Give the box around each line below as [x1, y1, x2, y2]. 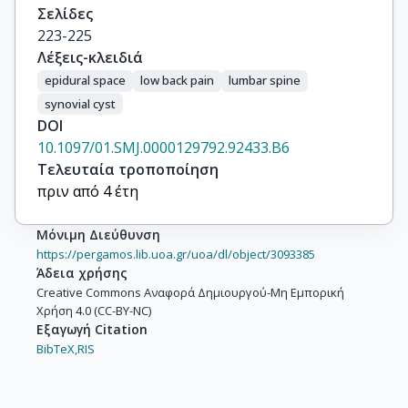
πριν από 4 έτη [37, 181, 138, 202]
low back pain [140, 72, 214, 89]
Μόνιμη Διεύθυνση [36, 226, 160, 244]
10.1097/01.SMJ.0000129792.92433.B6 [37, 138, 290, 158]
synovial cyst [45, 95, 116, 112]
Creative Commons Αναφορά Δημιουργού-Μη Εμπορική [36, 284, 344, 301]
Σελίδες [37, 4, 93, 24]
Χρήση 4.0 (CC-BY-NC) [36, 302, 151, 320]
